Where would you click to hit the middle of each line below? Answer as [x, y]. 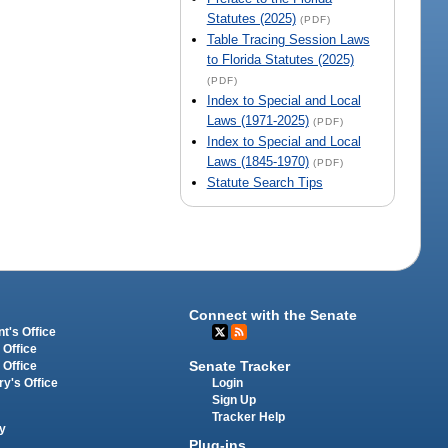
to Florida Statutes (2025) [280, 60]
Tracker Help [249, 416]
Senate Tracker [240, 365]
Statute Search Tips [264, 183]
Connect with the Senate [273, 315]
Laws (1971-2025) [257, 121]
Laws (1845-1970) [257, 162]
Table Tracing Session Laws [288, 40]
